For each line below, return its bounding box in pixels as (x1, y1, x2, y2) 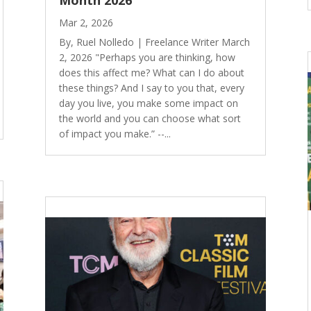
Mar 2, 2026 (58, 16, 113, 30)
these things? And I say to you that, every (58, 81, 244, 95)
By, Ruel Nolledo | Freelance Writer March (58, 35, 250, 49)
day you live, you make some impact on (58, 96, 238, 110)
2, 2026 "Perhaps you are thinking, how (58, 51, 235, 65)
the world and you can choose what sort (58, 112, 241, 126)
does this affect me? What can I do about (58, 66, 244, 80)
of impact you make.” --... (58, 127, 171, 141)
